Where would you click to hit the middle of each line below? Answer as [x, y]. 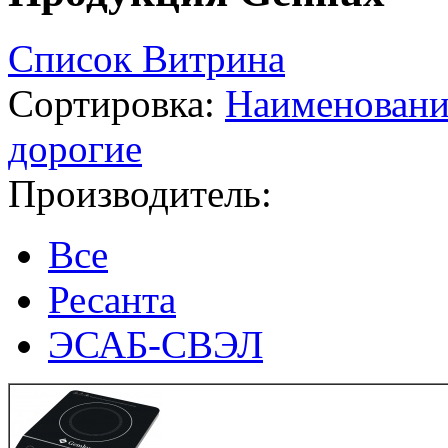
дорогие [75, 148]
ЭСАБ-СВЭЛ [155, 344]
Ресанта [112, 299]
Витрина [213, 58]
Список [75, 58]
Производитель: [140, 193]
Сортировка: [111, 103]
